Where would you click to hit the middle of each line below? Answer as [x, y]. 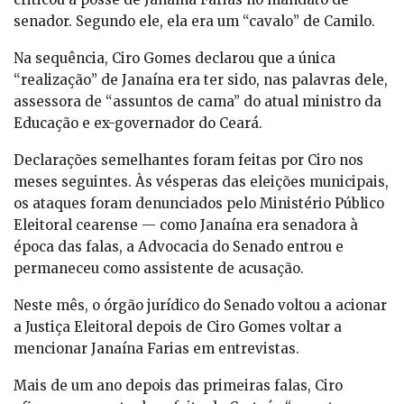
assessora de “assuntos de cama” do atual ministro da [197, 102]
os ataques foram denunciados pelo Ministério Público [199, 204]
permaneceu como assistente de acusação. [159, 269]
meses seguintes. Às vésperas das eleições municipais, [201, 182]
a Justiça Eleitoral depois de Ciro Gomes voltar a [178, 327]
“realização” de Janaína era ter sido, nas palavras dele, [201, 80]
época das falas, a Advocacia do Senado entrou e [179, 247]
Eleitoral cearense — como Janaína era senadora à [186, 225]
